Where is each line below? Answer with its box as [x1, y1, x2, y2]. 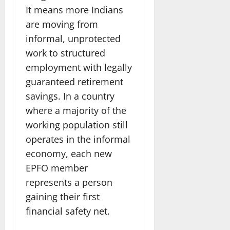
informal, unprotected [26, 32, 121, 45]
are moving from [26, 17, 98, 30]
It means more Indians [26, 3, 123, 16]
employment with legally [26, 61, 132, 73]
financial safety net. [26, 204, 110, 217]
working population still [26, 118, 128, 131]
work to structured [26, 46, 105, 59]
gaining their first [26, 190, 100, 203]
